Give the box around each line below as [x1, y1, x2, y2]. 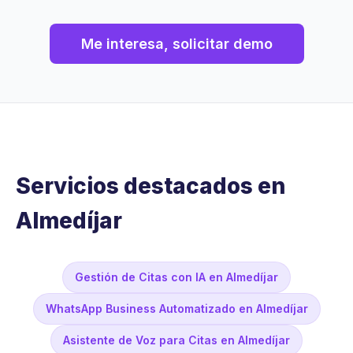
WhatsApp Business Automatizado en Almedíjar [45, 302, 308, 316]
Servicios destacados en [16, 173, 285, 200]
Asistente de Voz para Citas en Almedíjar [63, 333, 290, 347]
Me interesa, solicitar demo [80, 35, 273, 53]
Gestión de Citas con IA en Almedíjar [75, 270, 278, 284]
